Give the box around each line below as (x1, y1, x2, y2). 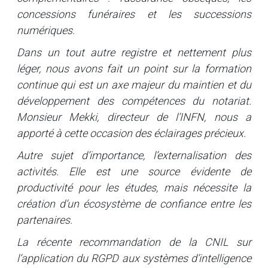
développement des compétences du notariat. (17, 94, 251, 107)
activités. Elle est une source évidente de (17, 165, 251, 178)
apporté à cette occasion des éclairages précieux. (17, 126, 246, 139)
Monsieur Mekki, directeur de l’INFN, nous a (17, 110, 251, 123)
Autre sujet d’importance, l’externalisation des (17, 148, 251, 162)
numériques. (17, 23, 75, 36)
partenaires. (17, 213, 72, 226)
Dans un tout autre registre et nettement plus (17, 45, 251, 59)
